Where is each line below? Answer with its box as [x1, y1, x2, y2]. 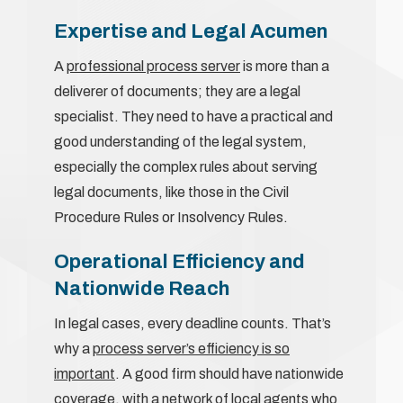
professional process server [67, 58, 240, 74]
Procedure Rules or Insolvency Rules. [54, 209, 288, 225]
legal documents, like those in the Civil [54, 184, 289, 200]
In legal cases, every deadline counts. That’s [54, 315, 331, 331]
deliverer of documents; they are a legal [54, 83, 300, 99]
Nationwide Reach [54, 277, 229, 300]
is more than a [240, 58, 329, 74]
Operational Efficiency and [54, 250, 305, 273]
